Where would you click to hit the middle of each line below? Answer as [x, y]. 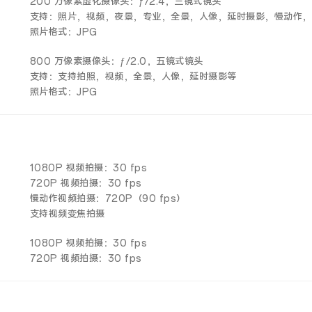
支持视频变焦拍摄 [67, 214]
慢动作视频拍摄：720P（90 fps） [108, 199]
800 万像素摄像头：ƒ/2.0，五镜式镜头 [116, 62]
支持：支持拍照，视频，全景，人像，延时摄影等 [133, 77]
